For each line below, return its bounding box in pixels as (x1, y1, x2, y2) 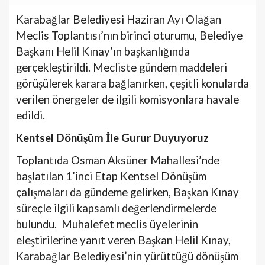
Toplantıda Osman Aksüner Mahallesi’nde (16, 153, 219, 167)
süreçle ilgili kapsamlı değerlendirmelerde (16, 201, 216, 215)
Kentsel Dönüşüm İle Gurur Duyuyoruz (16, 131, 209, 144)
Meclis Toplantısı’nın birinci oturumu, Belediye (16, 28, 243, 42)
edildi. (16, 108, 45, 122)
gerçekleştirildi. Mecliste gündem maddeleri (16, 60, 227, 74)
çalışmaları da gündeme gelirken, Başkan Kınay (16, 185, 239, 199)
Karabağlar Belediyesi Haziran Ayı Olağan (16, 12, 221, 26)
